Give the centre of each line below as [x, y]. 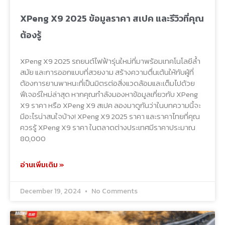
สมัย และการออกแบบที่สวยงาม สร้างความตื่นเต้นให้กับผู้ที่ [107, 72]
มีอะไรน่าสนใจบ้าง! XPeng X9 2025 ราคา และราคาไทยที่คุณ [110, 117]
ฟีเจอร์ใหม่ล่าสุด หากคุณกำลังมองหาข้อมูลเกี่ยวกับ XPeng [109, 94]
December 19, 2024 [51, 191]
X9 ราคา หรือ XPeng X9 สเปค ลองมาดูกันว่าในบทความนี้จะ [110, 105]
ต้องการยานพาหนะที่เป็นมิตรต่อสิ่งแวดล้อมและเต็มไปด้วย [107, 83]
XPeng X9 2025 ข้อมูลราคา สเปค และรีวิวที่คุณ [112, 19]
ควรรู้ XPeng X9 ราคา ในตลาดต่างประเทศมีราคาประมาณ [108, 128]
